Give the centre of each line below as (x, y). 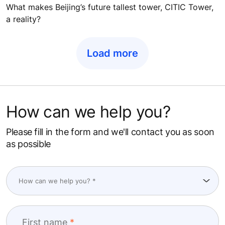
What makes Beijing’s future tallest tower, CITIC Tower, (110, 7)
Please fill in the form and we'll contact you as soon (110, 132)
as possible (29, 144)
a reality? (23, 19)
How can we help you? (88, 112)
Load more (113, 53)
